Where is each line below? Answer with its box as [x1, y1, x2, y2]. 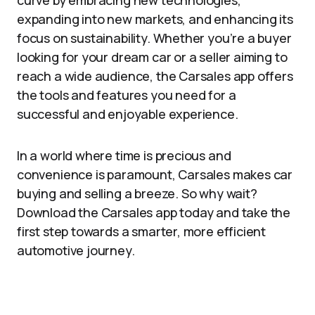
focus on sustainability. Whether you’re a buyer [17, 30, 292, 46]
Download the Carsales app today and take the [17, 204, 291, 221]
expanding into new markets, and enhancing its [17, 11, 293, 27]
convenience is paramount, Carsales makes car [17, 166, 293, 183]
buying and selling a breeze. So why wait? [17, 185, 257, 202]
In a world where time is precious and [17, 147, 231, 164]
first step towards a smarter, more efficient [17, 223, 266, 240]
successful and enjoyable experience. [17, 105, 238, 122]
